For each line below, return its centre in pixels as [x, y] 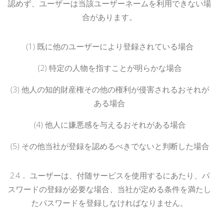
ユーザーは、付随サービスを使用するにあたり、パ [120, 175]
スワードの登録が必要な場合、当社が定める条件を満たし [109, 189]
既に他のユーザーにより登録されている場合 [115, 46]
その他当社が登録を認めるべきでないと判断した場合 [115, 146]
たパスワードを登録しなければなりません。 [109, 203]
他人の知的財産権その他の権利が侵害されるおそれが [115, 89]
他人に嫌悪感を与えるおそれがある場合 [115, 124]
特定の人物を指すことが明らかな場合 [115, 68]
